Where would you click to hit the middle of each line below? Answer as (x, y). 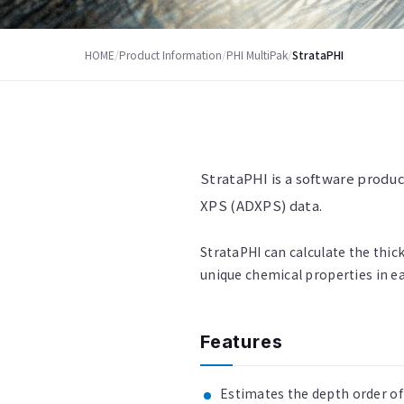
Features (242, 342)
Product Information (171, 55)
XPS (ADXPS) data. (262, 206)
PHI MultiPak (257, 55)
